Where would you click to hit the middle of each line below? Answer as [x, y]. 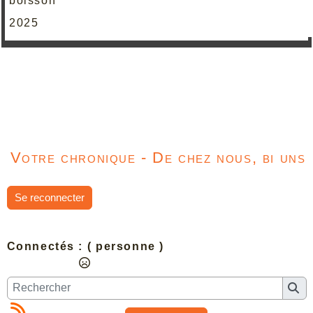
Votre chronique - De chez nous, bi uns [158, 157]
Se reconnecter [49, 197]
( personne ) [125, 246]
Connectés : [45, 246]
